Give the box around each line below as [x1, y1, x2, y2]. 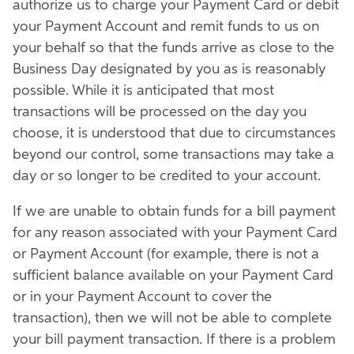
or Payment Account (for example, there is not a [13, 247, 319, 262]
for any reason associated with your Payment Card [13, 226, 337, 240]
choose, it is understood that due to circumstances [13, 126, 336, 141]
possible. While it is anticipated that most [13, 84, 274, 98]
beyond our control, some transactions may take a [13, 148, 334, 162]
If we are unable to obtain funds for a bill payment [13, 205, 336, 219]
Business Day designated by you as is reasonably [13, 62, 326, 77]
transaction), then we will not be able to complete [13, 311, 332, 326]
